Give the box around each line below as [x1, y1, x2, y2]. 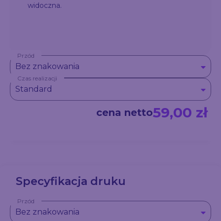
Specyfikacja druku [16, 175, 126, 188]
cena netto [96, 107, 153, 118]
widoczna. [28, 1, 62, 10]
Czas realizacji [17, 74, 57, 82]
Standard [15, 84, 52, 94]
